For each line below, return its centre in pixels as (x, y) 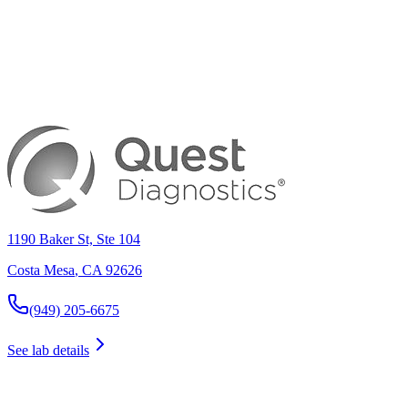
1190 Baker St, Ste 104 (74, 239)
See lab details (48, 350)
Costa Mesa (41, 270)
